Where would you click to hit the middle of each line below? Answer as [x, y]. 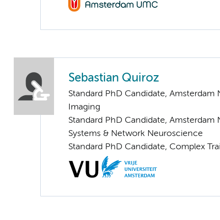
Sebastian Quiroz [114, 79]
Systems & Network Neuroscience [136, 134]
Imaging [84, 107]
